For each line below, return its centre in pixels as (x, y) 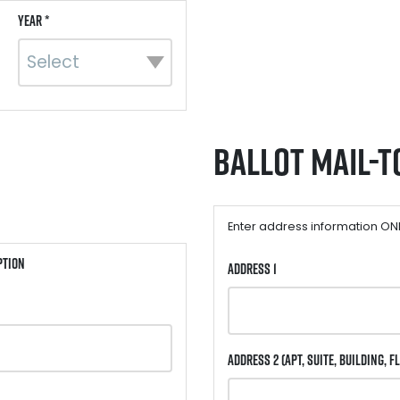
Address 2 (254, 360)
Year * (34, 20)
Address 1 (252, 269)
